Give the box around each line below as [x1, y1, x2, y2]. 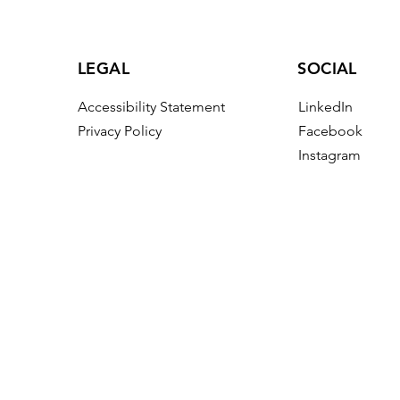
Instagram [297, 146, 361, 164]
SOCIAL [297, 58, 357, 79]
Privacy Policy [78, 121, 162, 139]
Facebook [297, 122, 362, 140]
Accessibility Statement [78, 97, 226, 115]
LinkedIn [297, 98, 353, 116]
